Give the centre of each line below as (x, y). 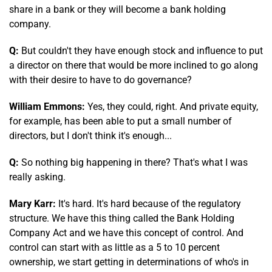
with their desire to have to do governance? (100, 80)
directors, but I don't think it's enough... (90, 135)
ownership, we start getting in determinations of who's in (129, 262)
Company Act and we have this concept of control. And (126, 233)
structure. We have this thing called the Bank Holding (122, 218)
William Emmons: (47, 106)
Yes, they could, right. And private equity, (172, 106)
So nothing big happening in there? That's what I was (133, 162)
